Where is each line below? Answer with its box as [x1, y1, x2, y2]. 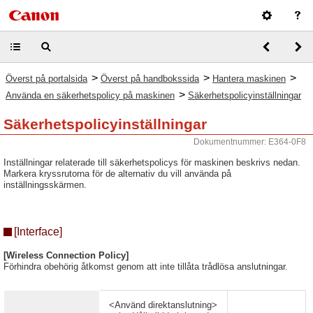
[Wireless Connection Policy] [3, 250, 129, 261]
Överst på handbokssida [101, 73, 199, 84]
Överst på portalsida [6, 73, 87, 84]
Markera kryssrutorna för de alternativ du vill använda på [3, 168, 231, 179]
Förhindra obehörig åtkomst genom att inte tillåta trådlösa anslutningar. [3, 261, 288, 272]
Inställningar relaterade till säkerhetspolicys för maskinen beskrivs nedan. [3, 157, 300, 168]
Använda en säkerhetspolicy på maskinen [6, 90, 175, 101]
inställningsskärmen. [3, 180, 87, 190]
